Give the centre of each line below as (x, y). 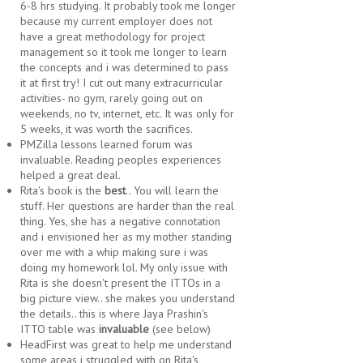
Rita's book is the (62, 191)
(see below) (181, 329)
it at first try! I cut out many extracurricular (122, 83)
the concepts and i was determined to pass (124, 68)
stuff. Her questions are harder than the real (127, 206)
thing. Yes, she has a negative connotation (120, 222)
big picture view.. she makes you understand (128, 299)
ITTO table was (60, 329)
